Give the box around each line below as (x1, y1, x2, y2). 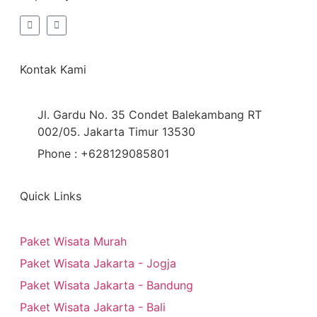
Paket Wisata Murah (20, 234, 127, 249)
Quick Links (20, 189, 81, 204)
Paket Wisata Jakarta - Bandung (20, 278, 193, 293)
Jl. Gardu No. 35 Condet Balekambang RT (38, 108, 262, 122)
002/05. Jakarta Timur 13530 (38, 125, 195, 139)
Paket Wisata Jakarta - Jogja (20, 256, 176, 271)
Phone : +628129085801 (38, 146, 169, 161)
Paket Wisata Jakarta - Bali (20, 300, 166, 315)
